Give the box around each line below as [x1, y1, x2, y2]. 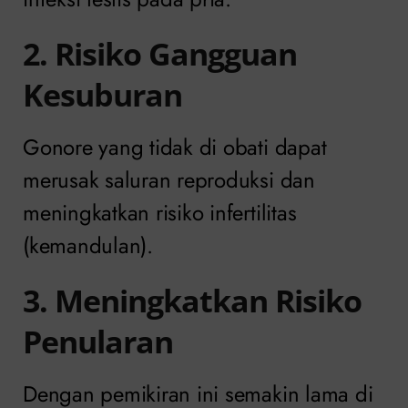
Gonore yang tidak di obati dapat [23, 130, 327, 163]
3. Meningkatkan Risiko [23, 279, 362, 321]
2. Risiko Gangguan [23, 32, 297, 75]
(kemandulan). [23, 229, 153, 261]
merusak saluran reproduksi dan [23, 163, 315, 196]
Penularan [23, 320, 173, 362]
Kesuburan [23, 73, 182, 116]
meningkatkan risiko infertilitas [23, 196, 297, 229]
